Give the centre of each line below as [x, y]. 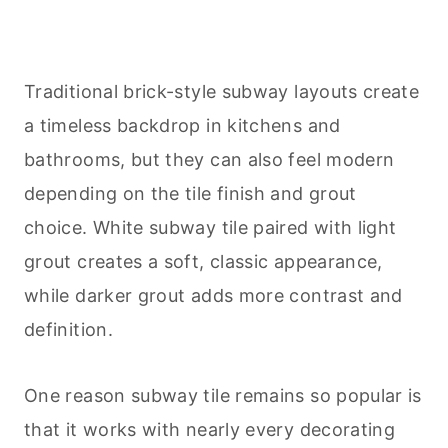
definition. [68, 330]
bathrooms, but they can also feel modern [209, 160]
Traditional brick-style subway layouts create [222, 92]
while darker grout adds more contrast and [213, 296]
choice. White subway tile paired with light [210, 228]
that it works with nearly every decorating [210, 430]
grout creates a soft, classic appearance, [203, 262]
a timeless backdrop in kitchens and [182, 126]
